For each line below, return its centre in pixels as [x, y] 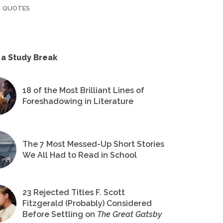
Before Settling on [60, 215]
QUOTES [16, 8]
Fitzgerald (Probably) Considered [87, 204]
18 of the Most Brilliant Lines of [83, 91]
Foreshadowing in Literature [78, 102]
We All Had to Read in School [80, 155]
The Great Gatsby [129, 215]
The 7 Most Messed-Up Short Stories [93, 144]
